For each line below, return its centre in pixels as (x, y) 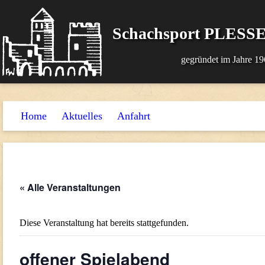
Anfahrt (134, 116)
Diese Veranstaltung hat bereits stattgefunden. (104, 223)
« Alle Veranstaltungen (70, 187)
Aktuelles (82, 116)
